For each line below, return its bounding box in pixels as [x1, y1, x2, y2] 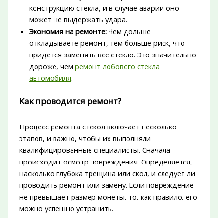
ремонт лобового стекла [74, 61, 160, 72]
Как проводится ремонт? [19, 95, 121, 107]
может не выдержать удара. [29, 15, 127, 25]
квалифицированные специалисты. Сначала [19, 145, 170, 155]
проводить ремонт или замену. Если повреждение [19, 180, 194, 190]
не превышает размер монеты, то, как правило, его [19, 191, 197, 201]
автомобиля [29, 73, 71, 83]
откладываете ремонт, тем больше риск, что [29, 38, 185, 48]
